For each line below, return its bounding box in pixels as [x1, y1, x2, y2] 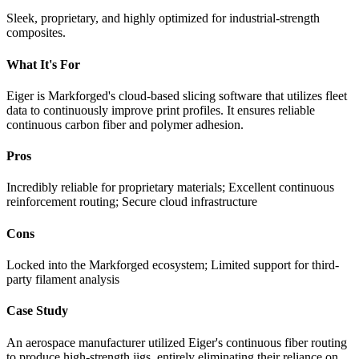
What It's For [6, 57, 80, 71]
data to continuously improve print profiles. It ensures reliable [6, 103, 315, 117]
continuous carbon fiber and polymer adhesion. [6, 117, 244, 131]
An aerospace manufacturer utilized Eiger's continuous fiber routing [6, 335, 347, 349]
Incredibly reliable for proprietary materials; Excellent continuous [6, 180, 334, 195]
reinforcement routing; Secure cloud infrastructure [6, 195, 257, 209]
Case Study [6, 304, 68, 318]
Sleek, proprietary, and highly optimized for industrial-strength [6, 11, 320, 26]
